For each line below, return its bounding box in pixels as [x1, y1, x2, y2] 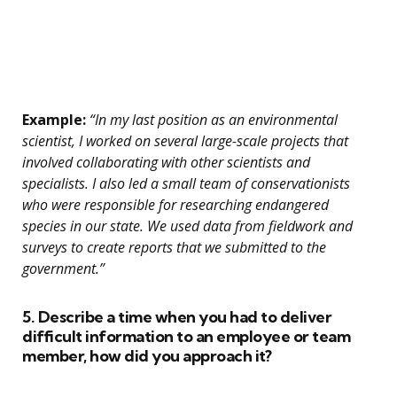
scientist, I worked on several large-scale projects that [22, 131, 348, 152]
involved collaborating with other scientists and [22, 152, 310, 173]
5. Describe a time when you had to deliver [22, 307, 331, 328]
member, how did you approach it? [22, 346, 271, 367]
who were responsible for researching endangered [22, 195, 329, 215]
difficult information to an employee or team [22, 326, 350, 347]
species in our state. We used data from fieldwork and [22, 216, 353, 237]
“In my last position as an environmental [86, 110, 338, 130]
